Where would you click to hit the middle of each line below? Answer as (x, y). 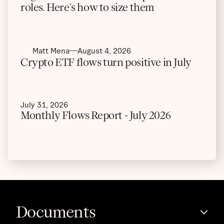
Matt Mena (51, 51)
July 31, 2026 (44, 105)
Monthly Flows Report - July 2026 (96, 115)
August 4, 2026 (104, 51)
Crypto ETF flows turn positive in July (106, 62)
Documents (56, 212)
